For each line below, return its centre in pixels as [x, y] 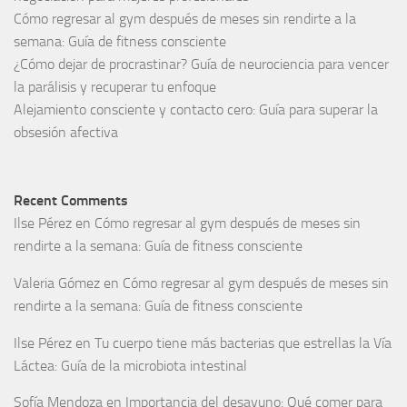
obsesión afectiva [66, 132]
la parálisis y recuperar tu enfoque [115, 86]
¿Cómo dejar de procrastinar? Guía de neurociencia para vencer [201, 64]
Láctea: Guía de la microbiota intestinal [130, 365]
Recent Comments [71, 200]
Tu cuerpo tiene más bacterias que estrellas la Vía [243, 342]
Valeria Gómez [57, 283]
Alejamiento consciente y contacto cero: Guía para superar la [196, 109]
